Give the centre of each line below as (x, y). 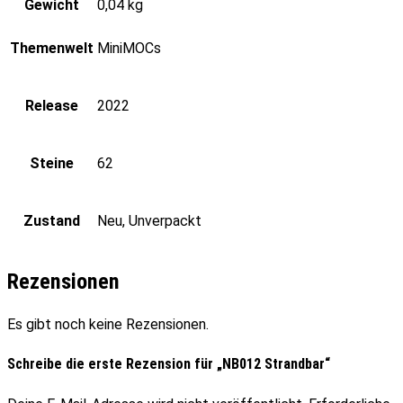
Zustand (52, 221)
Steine (52, 164)
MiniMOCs (129, 49)
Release (52, 106)
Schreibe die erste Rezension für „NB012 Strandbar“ (169, 364)
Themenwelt (52, 49)
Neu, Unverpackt (149, 221)
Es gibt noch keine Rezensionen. (108, 325)
